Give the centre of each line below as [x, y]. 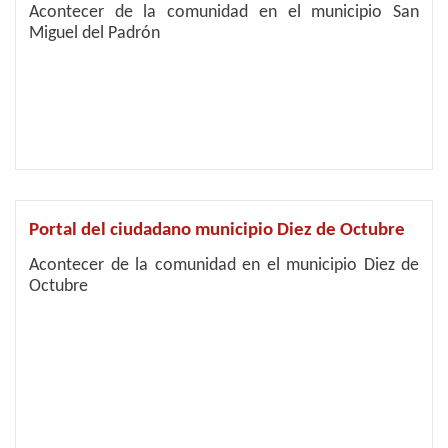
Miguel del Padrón [94, 33]
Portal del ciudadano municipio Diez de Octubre [217, 230]
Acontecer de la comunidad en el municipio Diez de [224, 265]
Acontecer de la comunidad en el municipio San [224, 12]
